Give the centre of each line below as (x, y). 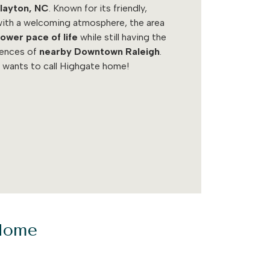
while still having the (122, 37)
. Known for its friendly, (98, 8)
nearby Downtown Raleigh (99, 51)
